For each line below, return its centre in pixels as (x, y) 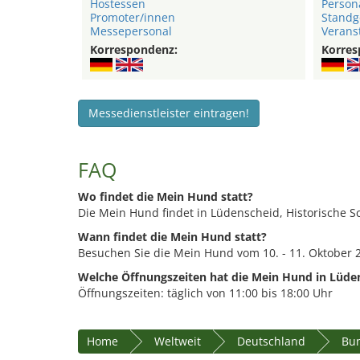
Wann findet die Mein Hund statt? (172, 237)
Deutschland (271, 342)
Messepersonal (131, 31)
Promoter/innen (133, 18)
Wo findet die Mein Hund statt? (166, 197)
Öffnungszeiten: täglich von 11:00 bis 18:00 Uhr (205, 293)
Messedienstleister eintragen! (169, 113)
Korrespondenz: (134, 50)
